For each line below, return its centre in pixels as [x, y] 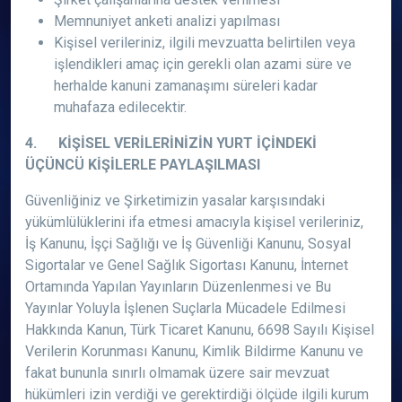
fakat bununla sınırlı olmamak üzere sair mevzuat [177, 373]
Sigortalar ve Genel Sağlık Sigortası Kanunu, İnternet [187, 265]
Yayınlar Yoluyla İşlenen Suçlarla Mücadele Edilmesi [185, 308]
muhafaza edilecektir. [120, 107]
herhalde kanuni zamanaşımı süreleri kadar [186, 86]
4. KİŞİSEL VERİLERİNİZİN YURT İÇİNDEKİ [171, 143]
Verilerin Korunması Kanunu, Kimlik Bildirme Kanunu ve [194, 351]
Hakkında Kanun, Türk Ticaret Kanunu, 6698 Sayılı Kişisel [200, 330]
